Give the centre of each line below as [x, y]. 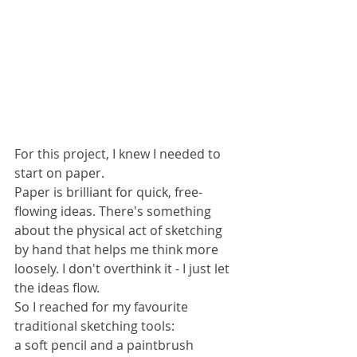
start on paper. [59, 173]
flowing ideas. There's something [114, 212]
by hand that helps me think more [118, 250]
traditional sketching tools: [96, 326]
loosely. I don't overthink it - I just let [124, 269]
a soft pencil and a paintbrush [106, 345]
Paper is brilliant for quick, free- [108, 192]
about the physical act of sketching [120, 231]
